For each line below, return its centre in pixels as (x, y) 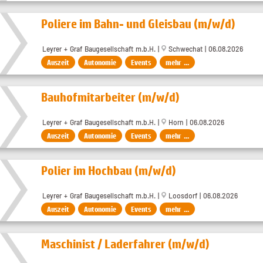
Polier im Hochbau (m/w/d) (109, 171)
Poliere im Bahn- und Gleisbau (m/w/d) (138, 24)
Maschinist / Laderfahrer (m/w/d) (125, 244)
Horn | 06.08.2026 (195, 122)
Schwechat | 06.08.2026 (205, 49)
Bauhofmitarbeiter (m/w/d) (110, 97)
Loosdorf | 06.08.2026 (202, 196)
